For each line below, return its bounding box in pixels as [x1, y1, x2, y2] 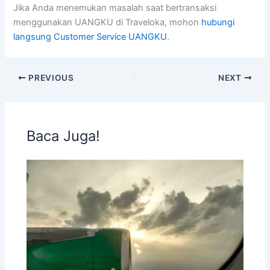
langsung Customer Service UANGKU [13, 31, 168, 43]
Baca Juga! [27, 127, 101, 145]
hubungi [201, 17, 235, 28]
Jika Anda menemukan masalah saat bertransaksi [13, 2, 217, 14]
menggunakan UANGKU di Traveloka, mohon [13, 17, 202, 28]
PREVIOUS [26, 72, 74, 83]
